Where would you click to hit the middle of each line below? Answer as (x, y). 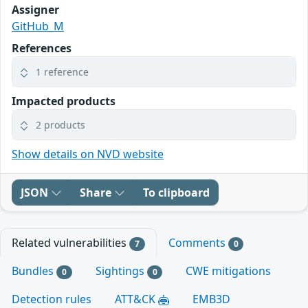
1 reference (62, 71)
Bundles (34, 271)
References (42, 48)
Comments (198, 242)
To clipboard (176, 192)
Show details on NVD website (88, 154)
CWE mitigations (229, 271)
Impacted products (64, 101)
